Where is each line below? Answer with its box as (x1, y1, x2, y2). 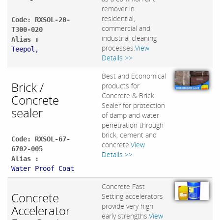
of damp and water (102, 110, 159, 120)
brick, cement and (102, 130, 157, 140)
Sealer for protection (102, 101, 165, 110)
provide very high (102, 201, 153, 211)
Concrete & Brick (102, 91, 154, 101)
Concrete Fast (102, 182, 145, 192)
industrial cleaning (102, 33, 157, 43)
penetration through (102, 120, 164, 130)
